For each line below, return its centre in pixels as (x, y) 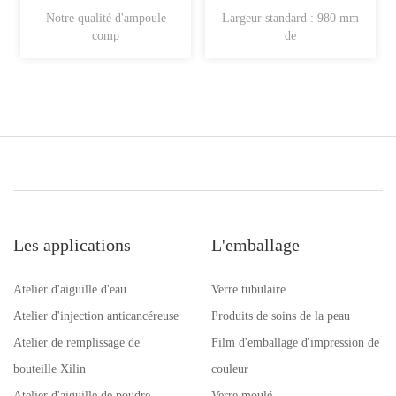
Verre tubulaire (248, 289)
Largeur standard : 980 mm (290, 18)
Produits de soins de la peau (281, 316)
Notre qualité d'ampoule (106, 18)
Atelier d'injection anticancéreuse (96, 316)
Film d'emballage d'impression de (295, 343)
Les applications (72, 245)
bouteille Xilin (49, 369)
